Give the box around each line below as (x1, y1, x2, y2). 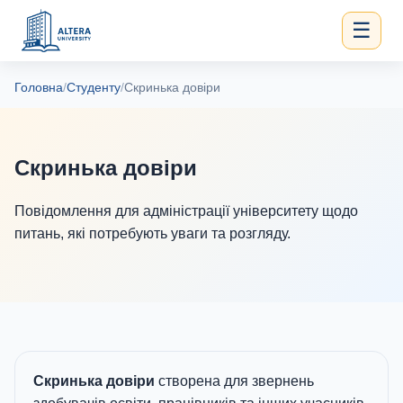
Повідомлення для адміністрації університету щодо (14, 203, 358, 219)
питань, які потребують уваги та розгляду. (14, 226, 291, 241)
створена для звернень (155, 373, 314, 389)
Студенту (67, 80, 121, 94)
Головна (14, 80, 63, 94)
